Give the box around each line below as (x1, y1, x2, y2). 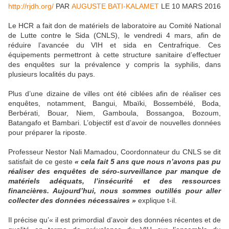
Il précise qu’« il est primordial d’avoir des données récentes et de (8, 216, 221, 224)
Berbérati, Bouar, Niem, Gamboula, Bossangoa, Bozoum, (8, 109, 221, 118)
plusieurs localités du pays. (8, 70, 95, 79)
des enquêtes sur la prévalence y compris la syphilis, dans (8, 60, 221, 69)
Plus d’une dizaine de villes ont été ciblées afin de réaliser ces (8, 89, 221, 98)
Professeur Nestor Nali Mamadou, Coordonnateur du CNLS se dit (8, 148, 221, 156)
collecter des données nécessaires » (8, 196, 136, 205)
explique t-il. (136, 196, 177, 205)
